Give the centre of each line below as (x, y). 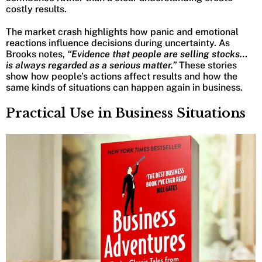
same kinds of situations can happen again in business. (124, 87)
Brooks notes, (37, 54)
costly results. (37, 9)
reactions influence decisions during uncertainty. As (118, 43)
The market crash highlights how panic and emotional (122, 32)
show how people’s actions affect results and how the (122, 76)
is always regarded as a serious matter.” (91, 65)
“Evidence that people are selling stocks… (157, 54)
